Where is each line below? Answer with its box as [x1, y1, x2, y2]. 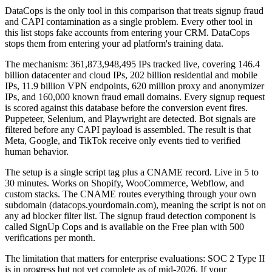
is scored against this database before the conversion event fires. [5, 103, 248, 114]
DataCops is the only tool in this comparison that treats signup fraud [5, 5, 263, 16]
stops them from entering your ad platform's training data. [5, 38, 223, 49]
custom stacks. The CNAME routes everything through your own [5, 189, 256, 200]
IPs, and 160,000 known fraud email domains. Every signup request [5, 92, 265, 103]
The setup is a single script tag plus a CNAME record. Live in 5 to [5, 167, 259, 178]
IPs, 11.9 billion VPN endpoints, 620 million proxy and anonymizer [5, 81, 264, 92]
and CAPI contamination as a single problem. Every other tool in [5, 16, 253, 27]
